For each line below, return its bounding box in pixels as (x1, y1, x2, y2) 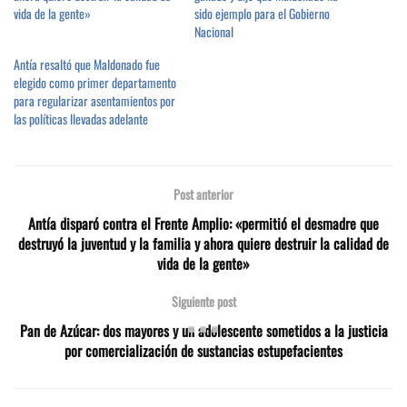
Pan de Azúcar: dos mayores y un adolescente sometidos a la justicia (19, 320, 388, 342)
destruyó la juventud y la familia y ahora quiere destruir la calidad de (18, 233, 389, 255)
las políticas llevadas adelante (14, 108, 148, 128)
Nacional (194, 21, 233, 41)
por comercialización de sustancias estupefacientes (65, 340, 342, 362)
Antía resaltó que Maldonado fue (14, 54, 160, 74)
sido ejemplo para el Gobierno (194, 3, 330, 23)
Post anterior (174, 184, 233, 204)
